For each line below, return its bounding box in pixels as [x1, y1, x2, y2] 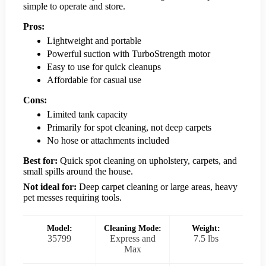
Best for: [23, 155, 58, 166]
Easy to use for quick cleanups [47, 61, 161, 72]
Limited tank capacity [47, 109, 128, 119]
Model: [46, 223, 72, 233]
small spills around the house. [23, 166, 133, 176]
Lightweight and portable [47, 35, 141, 46]
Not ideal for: [23, 181, 77, 192]
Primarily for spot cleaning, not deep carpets [47, 122, 211, 132]
